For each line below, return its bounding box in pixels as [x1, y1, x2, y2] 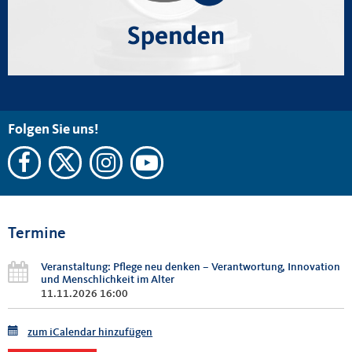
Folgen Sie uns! [8, 123, 98, 137]
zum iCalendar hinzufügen [27, 326, 153, 338]
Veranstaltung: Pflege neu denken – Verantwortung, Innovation [41, 261, 340, 273]
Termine [8, 225, 66, 242]
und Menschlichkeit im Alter [41, 273, 174, 285]
